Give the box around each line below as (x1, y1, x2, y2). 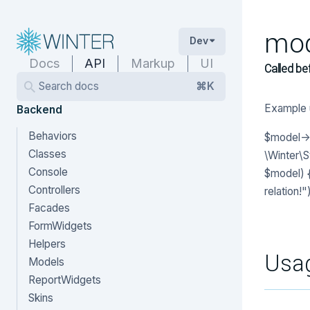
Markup (130, 56, 175, 71)
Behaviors (28, 129, 77, 143)
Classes (28, 147, 66, 161)
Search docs (39, 80, 99, 93)
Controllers (28, 183, 80, 197)
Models (28, 255, 64, 268)
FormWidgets (28, 219, 92, 232)
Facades (28, 201, 70, 215)
